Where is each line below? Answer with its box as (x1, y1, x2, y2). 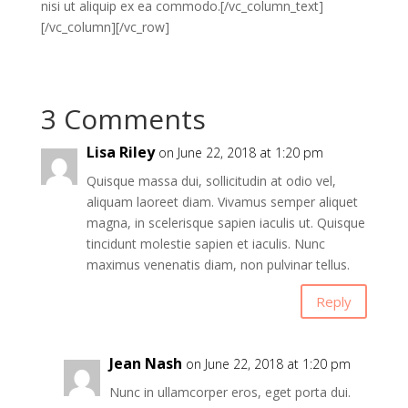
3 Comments (40, 100, 206, 138)
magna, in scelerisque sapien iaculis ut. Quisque (86, 214, 365, 231)
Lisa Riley (86, 142, 155, 162)
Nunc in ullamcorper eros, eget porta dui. (108, 383, 351, 401)
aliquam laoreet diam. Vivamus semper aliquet (86, 193, 358, 210)
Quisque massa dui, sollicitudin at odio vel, (86, 172, 336, 189)
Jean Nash (108, 353, 182, 373)
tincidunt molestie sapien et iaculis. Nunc (86, 235, 325, 252)
